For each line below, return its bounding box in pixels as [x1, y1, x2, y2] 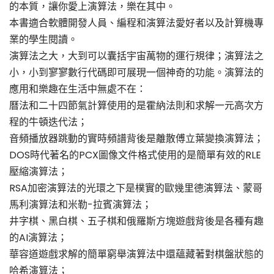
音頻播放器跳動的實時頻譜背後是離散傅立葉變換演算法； [9, 131, 264, 146]
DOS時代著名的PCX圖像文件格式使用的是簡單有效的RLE [9, 148, 261, 163]
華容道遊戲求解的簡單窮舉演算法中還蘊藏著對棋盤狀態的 [9, 247, 264, 262]
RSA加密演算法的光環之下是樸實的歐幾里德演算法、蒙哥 [9, 181, 262, 196]
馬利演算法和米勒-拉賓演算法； [9, 198, 152, 212]
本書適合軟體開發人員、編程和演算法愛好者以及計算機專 [9, 16, 264, 31]
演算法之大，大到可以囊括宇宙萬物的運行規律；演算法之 [9, 49, 264, 64]
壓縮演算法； [9, 165, 68, 179]
